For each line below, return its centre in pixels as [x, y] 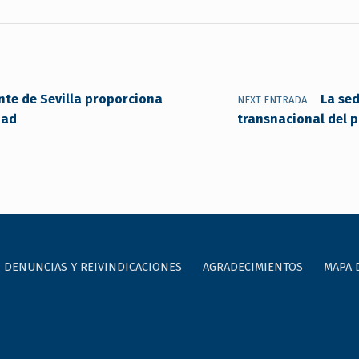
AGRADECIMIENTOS [252, 267]
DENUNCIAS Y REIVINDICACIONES [93, 267]
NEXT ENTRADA [272, 100]
